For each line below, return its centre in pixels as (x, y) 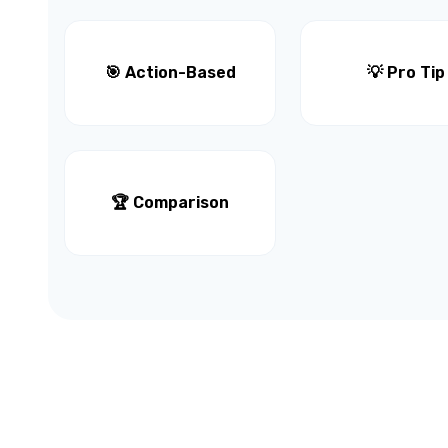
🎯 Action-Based (170, 73)
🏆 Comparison (170, 203)
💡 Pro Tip (406, 73)
